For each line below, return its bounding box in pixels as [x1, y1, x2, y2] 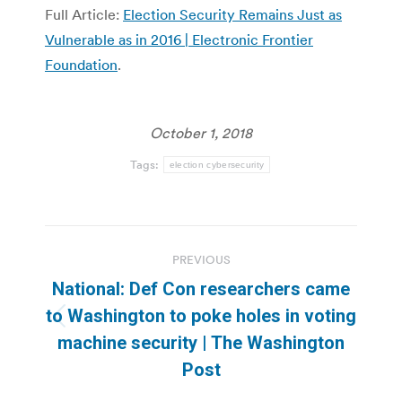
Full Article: [45, 5, 123, 24]
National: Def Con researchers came [52, 278, 350, 301]
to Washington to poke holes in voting [46, 305, 356, 328]
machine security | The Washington [57, 332, 345, 354]
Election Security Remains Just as [123, 5, 342, 24]
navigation [44, 266, 189, 302]
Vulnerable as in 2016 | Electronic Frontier [45, 31, 313, 49]
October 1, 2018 [150, 124, 252, 143]
